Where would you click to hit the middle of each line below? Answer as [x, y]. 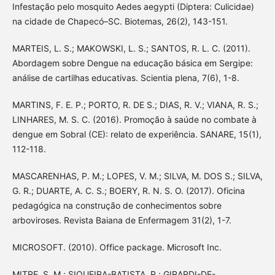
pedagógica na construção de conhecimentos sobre [117, 206]
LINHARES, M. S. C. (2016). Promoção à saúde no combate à [134, 119]
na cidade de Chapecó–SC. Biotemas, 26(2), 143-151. [120, 21]
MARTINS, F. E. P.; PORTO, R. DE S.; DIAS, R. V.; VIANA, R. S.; [135, 105]
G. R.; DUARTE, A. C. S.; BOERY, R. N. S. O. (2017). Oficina [128, 191]
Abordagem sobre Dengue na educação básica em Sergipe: [132, 63]
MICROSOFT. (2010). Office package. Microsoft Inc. [117, 247]
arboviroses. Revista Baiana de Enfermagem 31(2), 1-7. [122, 220]
